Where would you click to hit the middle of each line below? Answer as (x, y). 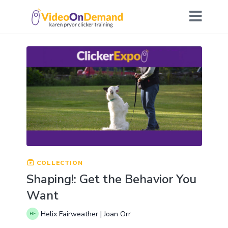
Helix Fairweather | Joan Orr (85, 214)
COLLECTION (59, 163)
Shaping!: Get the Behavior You (111, 179)
